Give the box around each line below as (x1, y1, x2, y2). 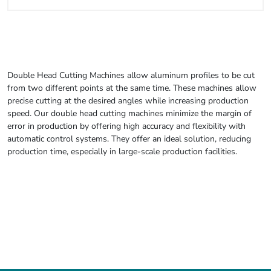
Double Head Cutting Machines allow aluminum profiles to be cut (7, 70, 255, 81)
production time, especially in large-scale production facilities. (7, 146, 237, 157)
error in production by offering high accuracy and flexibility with (7, 120, 246, 132)
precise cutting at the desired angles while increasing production (7, 95, 249, 106)
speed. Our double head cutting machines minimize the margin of (7, 108, 252, 119)
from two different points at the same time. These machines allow (7, 82, 256, 94)
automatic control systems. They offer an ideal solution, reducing (7, 133, 251, 145)
